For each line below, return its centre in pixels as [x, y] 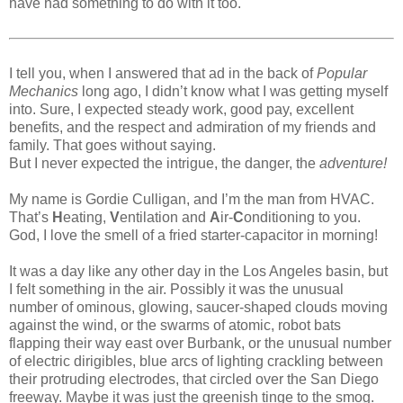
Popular [342, 73]
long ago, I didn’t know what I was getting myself [233, 91]
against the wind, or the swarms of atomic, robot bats [175, 325]
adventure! [353, 163]
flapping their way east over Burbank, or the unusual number [200, 343]
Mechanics [44, 91]
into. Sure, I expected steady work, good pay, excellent [181, 109]
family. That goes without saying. [112, 145]
